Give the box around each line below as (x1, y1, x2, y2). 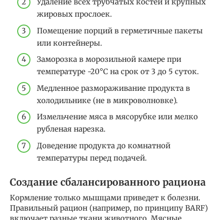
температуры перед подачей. (37, 153, 147, 163)
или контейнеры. (37, 38, 102, 48)
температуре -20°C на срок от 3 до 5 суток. (37, 67, 199, 77)
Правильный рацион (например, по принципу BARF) (10, 203, 208, 213)
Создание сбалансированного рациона (10, 176, 206, 188)
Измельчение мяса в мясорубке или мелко (37, 112, 198, 122)
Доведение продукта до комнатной (37, 140, 170, 150)
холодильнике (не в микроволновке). (37, 95, 178, 105)
